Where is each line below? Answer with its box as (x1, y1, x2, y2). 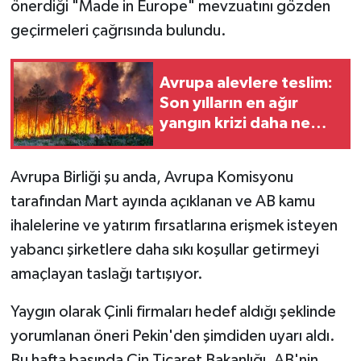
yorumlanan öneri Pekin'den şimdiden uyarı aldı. (10, 327, 335, 344)
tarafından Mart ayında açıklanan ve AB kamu (10, 193, 315, 210)
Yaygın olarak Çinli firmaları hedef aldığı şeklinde (10, 303, 336, 320)
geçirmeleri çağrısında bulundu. (10, 22, 226, 39)
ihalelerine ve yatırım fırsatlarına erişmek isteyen (10, 217, 338, 234)
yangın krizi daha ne (160, 115, 310, 132)
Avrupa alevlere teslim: (160, 75, 333, 92)
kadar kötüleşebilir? (160, 135, 311, 152)
